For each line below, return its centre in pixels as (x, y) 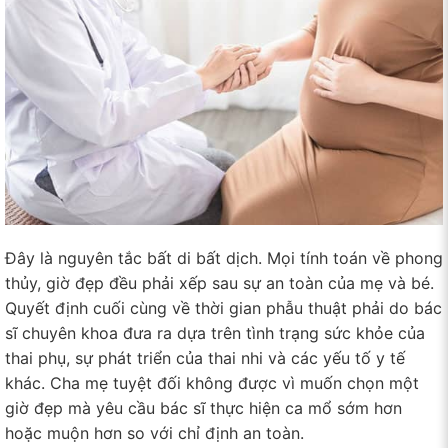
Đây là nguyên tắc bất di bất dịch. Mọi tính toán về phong (224, 257)
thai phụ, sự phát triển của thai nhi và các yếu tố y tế (205, 357)
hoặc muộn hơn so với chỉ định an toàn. (154, 432)
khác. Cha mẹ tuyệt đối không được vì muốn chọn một (212, 382)
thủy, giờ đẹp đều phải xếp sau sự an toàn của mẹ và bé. (219, 282)
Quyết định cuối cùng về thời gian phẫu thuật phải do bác (223, 307)
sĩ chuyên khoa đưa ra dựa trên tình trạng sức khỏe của (215, 332)
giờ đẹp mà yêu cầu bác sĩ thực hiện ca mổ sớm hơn (203, 407)
